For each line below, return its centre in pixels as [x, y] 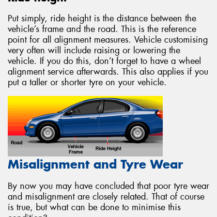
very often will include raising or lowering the [94, 50]
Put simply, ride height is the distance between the [102, 18]
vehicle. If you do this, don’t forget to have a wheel [104, 61]
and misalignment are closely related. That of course [106, 196]
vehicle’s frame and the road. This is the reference [102, 29]
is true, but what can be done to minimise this [94, 207]
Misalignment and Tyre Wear [95, 164]
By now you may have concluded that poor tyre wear [108, 186]
